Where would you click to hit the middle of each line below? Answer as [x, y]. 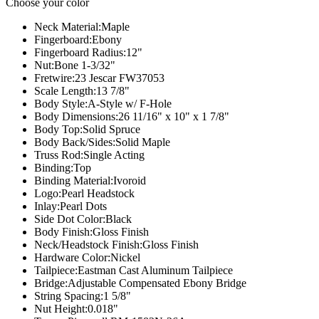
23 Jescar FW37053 [120, 78]
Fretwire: [54, 78]
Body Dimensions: [76, 116]
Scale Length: [65, 91]
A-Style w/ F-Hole [130, 104]
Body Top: [58, 129]
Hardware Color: [72, 257]
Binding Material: [74, 181]
